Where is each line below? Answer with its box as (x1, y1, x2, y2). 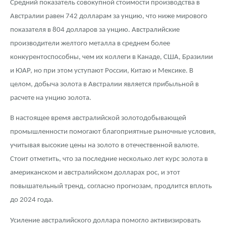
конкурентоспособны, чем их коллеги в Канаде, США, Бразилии (10, 53, 213, 62)
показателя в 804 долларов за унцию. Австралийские (10, 26, 180, 34)
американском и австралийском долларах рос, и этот (10, 169, 180, 177)
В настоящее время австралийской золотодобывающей (10, 115, 186, 123)
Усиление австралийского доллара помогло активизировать (10, 216, 201, 224)
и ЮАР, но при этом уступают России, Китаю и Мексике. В (10, 67, 193, 75)
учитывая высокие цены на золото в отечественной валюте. (10, 142, 199, 150)
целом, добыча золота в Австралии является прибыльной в (10, 81, 199, 89)
